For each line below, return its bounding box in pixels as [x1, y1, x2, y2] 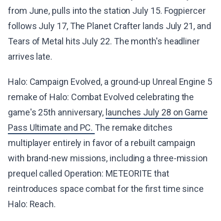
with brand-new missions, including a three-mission [8, 153, 208, 163]
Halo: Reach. [8, 199, 56, 209]
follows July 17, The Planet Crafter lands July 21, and [8, 21, 211, 31]
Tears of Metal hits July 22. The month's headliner [8, 36, 200, 46]
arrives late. [8, 51, 52, 62]
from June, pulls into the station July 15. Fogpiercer [8, 5, 206, 16]
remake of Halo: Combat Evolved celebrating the [8, 92, 194, 102]
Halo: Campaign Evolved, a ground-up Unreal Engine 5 [8, 76, 212, 87]
